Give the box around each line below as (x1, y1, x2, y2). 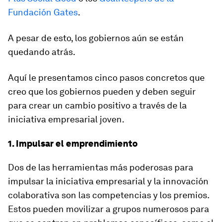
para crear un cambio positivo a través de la (8, 100, 187, 111)
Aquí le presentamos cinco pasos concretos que (8, 72, 205, 83)
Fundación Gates (8, 6, 78, 17)
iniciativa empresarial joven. (8, 113, 124, 124)
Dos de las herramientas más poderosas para (8, 162, 193, 172)
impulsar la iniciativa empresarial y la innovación (8, 175, 209, 186)
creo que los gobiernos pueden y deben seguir (8, 86, 196, 97)
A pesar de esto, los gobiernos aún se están (8, 32, 184, 43)
